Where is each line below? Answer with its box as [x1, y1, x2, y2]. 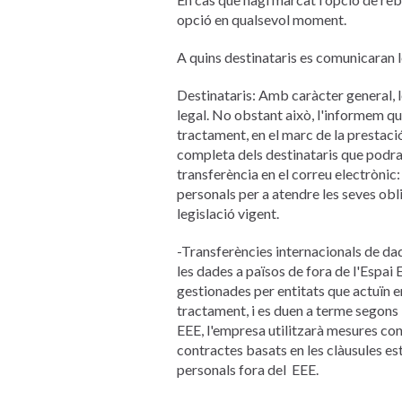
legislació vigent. [176, 204, 279, 222]
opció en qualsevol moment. [176, 10, 346, 28]
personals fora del [176, 360, 286, 378]
